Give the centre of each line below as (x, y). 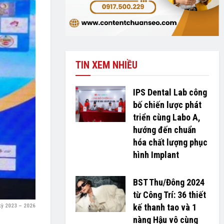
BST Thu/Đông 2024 (168, 182)
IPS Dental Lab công (170, 92)
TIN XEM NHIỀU (106, 65)
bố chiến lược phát (167, 105)
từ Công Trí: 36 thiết (169, 195)
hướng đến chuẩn (164, 130)
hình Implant (156, 155)
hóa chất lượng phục (170, 142)
